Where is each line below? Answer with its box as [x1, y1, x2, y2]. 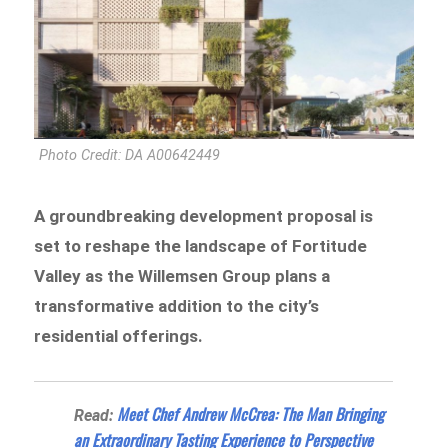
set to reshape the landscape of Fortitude [34, 235, 368, 256]
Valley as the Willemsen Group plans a [34, 265, 331, 286]
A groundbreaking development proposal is [34, 205, 374, 226]
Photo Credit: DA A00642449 [39, 147, 221, 165]
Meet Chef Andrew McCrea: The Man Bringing [117, 401, 385, 426]
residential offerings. [34, 325, 208, 346]
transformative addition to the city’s [34, 295, 320, 316]
